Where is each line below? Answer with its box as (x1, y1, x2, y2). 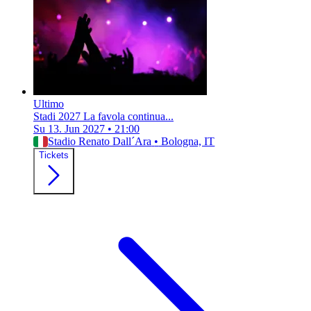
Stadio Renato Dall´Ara (48, 135, 152, 148)
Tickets (39, 150, 69, 161)
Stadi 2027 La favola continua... (33, 110, 174, 123)
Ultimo (33, 98, 64, 110)
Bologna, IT (158, 135, 215, 148)
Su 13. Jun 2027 (33, 123, 105, 135)
